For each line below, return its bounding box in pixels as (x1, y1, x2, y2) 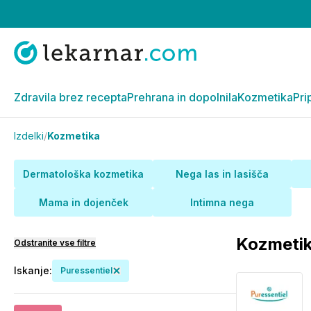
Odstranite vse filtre (14, 237, 96, 248)
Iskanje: (14, 264, 52, 276)
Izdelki (14, 130, 44, 142)
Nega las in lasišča (176, 168, 269, 180)
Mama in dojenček (38, 196, 128, 208)
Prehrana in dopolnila (127, 90, 237, 104)
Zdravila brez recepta (14, 90, 127, 104)
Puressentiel (60, 265, 112, 276)
